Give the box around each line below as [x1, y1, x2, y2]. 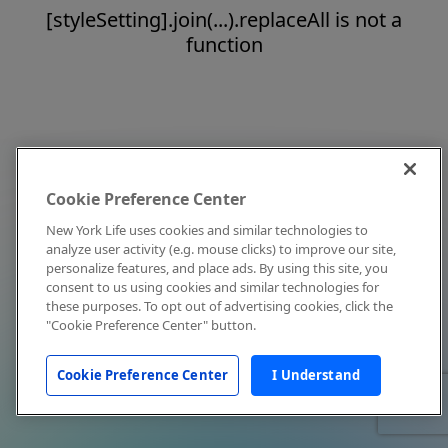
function [185, 31, 263, 58]
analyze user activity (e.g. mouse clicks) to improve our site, [46, 240, 396, 258]
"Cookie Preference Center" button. [46, 316, 256, 334]
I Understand [272, 366, 360, 384]
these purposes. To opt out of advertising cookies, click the [46, 297, 393, 315]
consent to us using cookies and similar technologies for [46, 278, 379, 296]
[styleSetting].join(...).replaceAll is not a [46, 6, 402, 33]
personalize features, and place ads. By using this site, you [46, 259, 388, 277]
